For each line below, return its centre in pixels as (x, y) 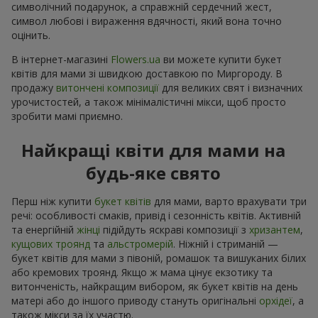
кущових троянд (51, 243)
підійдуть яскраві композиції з (175, 229)
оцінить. (31, 35)
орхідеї (276, 300)
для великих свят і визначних (231, 87)
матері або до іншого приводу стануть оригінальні (135, 300)
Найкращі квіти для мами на (153, 150)
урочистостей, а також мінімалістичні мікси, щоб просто (149, 102)
